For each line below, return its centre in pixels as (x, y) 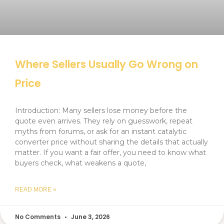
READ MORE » (36, 190)
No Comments (38, 217)
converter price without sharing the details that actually (111, 142)
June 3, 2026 (90, 217)
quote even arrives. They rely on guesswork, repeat (104, 121)
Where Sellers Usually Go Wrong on (106, 64)
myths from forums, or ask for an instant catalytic (101, 132)
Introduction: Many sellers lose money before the (101, 111)
